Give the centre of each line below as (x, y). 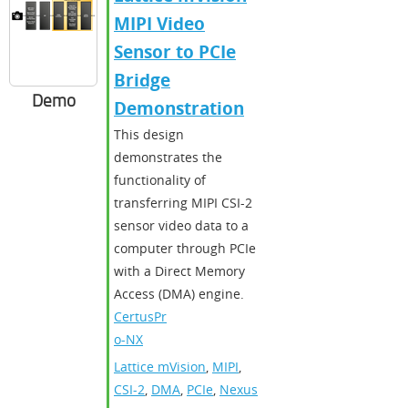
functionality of (160, 179)
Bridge (142, 80)
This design (149, 134)
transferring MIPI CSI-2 (183, 202)
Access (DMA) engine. (179, 293)
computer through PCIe (185, 248)
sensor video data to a (181, 225)
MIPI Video (159, 23)
